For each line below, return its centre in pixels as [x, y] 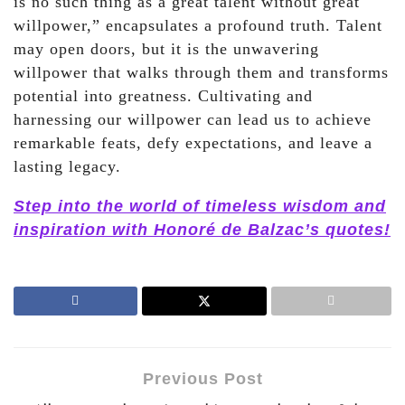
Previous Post [202, 378]
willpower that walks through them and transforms [201, 73]
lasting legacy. [67, 167]
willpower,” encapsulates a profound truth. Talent [198, 26]
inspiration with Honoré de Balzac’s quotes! [202, 230]
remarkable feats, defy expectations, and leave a [193, 143]
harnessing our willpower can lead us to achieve [193, 120]
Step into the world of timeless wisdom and [200, 207]
